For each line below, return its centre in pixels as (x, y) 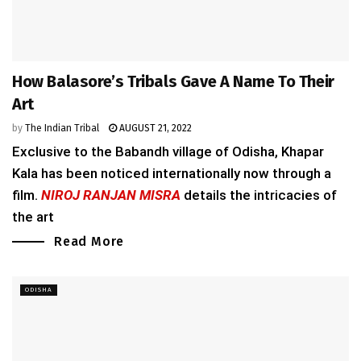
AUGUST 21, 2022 (154, 128)
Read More (89, 241)
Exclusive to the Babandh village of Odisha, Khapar (168, 151)
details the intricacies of (259, 195)
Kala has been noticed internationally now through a (172, 173)
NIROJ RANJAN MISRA (111, 195)
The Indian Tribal (62, 128)
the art (33, 216)
